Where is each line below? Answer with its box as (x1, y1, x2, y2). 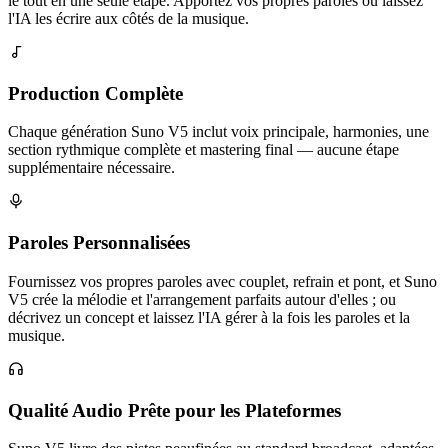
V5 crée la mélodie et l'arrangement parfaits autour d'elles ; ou (8, 290, 396, 308)
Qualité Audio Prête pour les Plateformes (8, 399, 341, 421)
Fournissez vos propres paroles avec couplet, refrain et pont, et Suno (8, 272, 437, 290)
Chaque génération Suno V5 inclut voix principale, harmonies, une (8, 123, 429, 141)
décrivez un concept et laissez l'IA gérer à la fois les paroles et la (8, 308, 410, 326)
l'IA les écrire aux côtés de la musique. (8, 9, 249, 27)
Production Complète (8, 82, 183, 104)
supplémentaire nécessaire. (8, 159, 175, 177)
